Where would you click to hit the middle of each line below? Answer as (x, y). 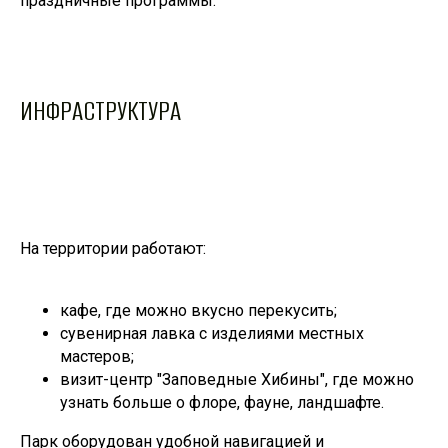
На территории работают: (113, 249)
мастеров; (97, 357)
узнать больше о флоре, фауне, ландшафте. (222, 403)
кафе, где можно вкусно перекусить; (198, 311)
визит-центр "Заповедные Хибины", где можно (237, 380)
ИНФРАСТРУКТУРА (100, 111)
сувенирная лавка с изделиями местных (212, 334)
